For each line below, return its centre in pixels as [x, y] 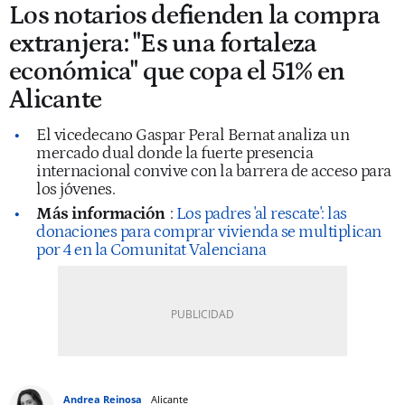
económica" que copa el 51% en [177, 71]
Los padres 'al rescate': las [260, 213]
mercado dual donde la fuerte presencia [174, 153]
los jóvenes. [75, 189]
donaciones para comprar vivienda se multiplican [209, 231]
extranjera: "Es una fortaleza [163, 43]
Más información [101, 213]
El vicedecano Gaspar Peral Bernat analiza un [193, 135]
